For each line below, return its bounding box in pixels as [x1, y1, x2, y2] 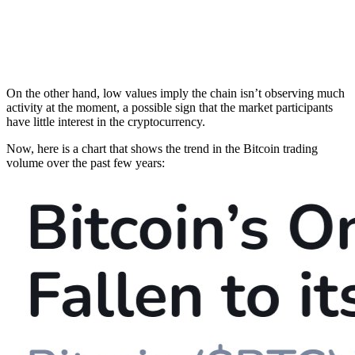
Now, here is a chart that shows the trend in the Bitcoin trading [6, 141, 318, 155]
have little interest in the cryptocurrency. [6, 114, 205, 128]
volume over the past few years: [6, 155, 165, 170]
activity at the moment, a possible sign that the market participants [6, 100, 333, 114]
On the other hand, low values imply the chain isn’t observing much [6, 86, 345, 100]
